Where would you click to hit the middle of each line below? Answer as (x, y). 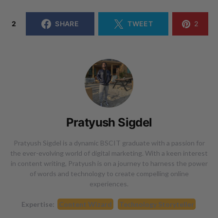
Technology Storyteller (156, 204)
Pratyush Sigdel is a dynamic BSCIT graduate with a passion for (109, 143)
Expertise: (38, 204)
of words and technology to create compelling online (109, 173)
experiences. (109, 183)
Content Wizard (85, 204)
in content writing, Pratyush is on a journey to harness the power (109, 163)
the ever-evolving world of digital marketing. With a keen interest (109, 153)
